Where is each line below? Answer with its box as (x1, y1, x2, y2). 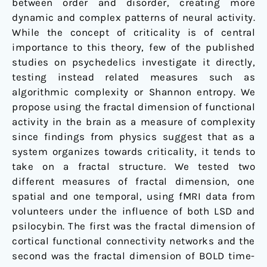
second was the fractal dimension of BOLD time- (12, 249, 255, 262)
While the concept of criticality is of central (12, 26, 255, 38)
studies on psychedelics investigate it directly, (12, 55, 255, 68)
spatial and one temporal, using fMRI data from (12, 190, 255, 202)
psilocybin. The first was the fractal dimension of (12, 219, 255, 232)
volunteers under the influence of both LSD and (12, 204, 255, 217)
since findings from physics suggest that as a (12, 130, 255, 142)
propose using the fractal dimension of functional (12, 100, 255, 113)
